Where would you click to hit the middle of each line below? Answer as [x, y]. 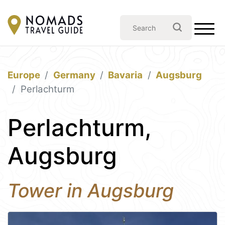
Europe [24, 75]
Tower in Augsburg [91, 191]
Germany [74, 75]
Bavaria [126, 75]
